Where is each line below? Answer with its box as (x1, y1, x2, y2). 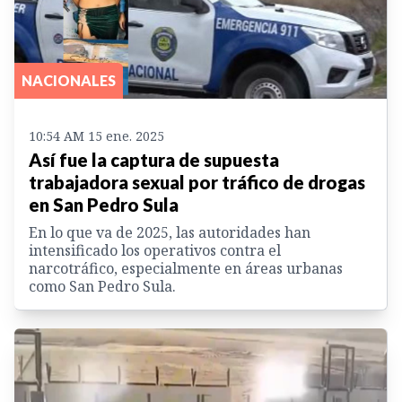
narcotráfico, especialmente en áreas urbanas (29, 258, 343, 279)
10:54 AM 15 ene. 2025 (29, 127, 164, 145)
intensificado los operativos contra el (29, 240, 281, 261)
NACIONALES (22, 72, 116, 90)
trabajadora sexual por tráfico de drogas (29, 171, 365, 194)
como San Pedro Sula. (29, 276, 176, 297)
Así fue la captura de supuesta (29, 149, 279, 171)
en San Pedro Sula (29, 194, 179, 216)
